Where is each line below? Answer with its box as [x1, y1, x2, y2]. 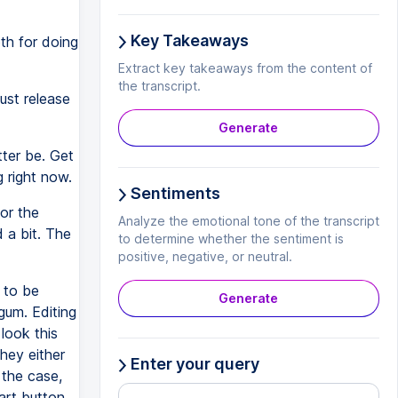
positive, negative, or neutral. [117, 249, 292, 264]
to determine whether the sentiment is [117, 231, 344, 246]
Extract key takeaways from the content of [117, 60, 372, 76]
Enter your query [126, 354, 259, 373]
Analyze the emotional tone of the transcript [117, 213, 379, 228]
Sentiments [126, 184, 220, 203]
